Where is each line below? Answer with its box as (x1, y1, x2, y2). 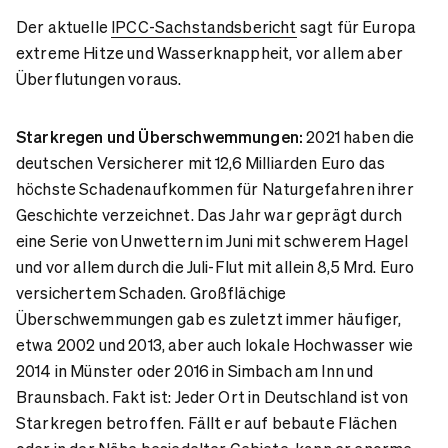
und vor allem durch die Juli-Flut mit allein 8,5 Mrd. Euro (16, 255, 415, 277)
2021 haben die (303, 125, 415, 147)
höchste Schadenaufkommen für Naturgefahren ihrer (16, 177, 414, 199)
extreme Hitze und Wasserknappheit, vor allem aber (16, 41, 403, 63)
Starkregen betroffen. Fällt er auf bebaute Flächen (16, 411, 398, 433)
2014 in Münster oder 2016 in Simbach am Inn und (16, 359, 374, 381)
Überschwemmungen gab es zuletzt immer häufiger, (16, 307, 402, 329)
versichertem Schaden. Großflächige (16, 281, 287, 303)
